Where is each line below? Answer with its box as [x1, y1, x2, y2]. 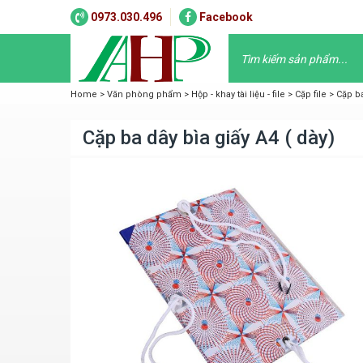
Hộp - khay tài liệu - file [191, 89, 285, 100]
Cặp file [295, 89, 327, 100]
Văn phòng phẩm [107, 89, 181, 100]
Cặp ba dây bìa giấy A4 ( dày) [83, 126, 335, 149]
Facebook [199, 11, 253, 23]
